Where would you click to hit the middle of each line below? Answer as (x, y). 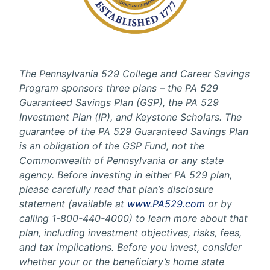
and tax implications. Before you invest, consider (130, 247)
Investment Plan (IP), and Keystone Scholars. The (130, 117)
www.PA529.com (166, 204)
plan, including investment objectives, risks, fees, (130, 233)
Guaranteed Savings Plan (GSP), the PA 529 (119, 102)
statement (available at (73, 204)
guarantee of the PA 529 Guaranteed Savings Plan (134, 131)
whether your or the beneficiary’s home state (122, 262)
